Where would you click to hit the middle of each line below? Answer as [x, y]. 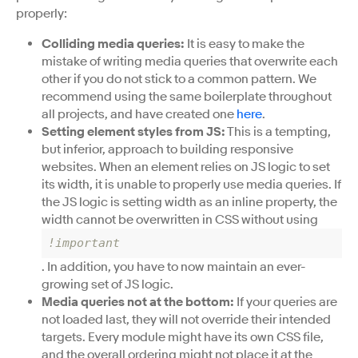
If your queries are [286, 302]
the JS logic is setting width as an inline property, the [189, 202]
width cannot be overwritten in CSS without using [180, 219]
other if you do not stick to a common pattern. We [179, 79]
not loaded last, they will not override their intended [186, 319]
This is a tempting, [278, 131]
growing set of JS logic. [107, 284]
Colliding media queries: [113, 44]
